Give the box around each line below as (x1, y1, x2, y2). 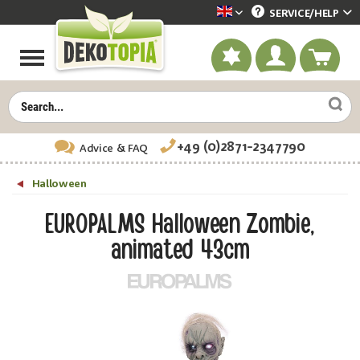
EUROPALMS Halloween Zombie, (44, 205, 316, 243)
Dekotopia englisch (233, 10, 338, 23)
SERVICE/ (269, 8, 314, 19)
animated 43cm (110, 231, 250, 269)
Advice (79, 142, 114, 154)
